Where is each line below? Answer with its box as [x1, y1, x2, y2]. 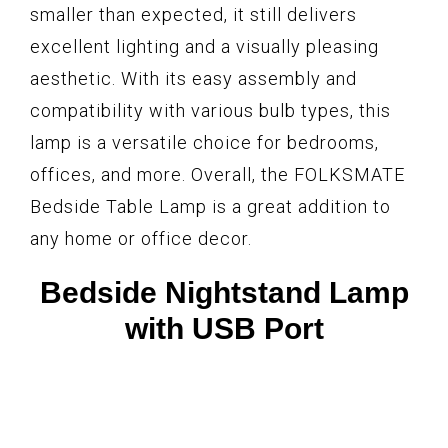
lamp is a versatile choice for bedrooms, [30, 132, 379, 154]
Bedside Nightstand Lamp [39, 276, 409, 310]
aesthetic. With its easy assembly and [30, 68, 357, 90]
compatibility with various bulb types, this [30, 100, 391, 122]
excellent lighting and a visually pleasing [30, 36, 379, 58]
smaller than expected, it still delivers [30, 4, 357, 26]
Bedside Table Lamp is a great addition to [30, 196, 391, 218]
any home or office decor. [30, 228, 252, 250]
